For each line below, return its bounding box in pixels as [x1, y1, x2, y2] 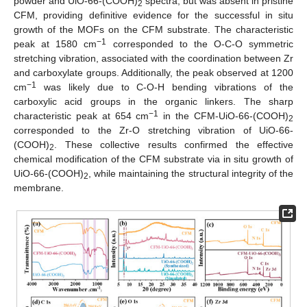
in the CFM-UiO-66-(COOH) [158, 110, 289, 121]
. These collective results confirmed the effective [54, 138, 293, 150]
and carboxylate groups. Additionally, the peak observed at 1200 [14, 66, 293, 78]
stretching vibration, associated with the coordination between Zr [14, 52, 293, 64]
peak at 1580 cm [14, 38, 97, 49]
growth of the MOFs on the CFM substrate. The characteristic [14, 23, 293, 35]
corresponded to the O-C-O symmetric [106, 38, 293, 49]
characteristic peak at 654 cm [14, 110, 149, 121]
